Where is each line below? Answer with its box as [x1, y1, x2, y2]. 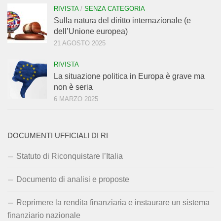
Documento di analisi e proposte [16, 175, 129, 184]
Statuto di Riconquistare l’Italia [16, 152, 123, 161]
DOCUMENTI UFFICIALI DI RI [7, 132, 108, 140]
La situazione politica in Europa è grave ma [54, 72, 205, 81]
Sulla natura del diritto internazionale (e [54, 16, 191, 25]
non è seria [54, 83, 93, 92]
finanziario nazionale [7, 211, 80, 220]
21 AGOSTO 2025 [54, 39, 106, 47]
